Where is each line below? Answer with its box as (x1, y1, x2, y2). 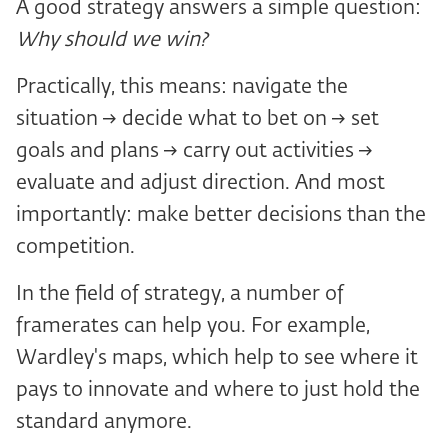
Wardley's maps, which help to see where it (16, 348, 418, 368)
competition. (16, 237, 135, 257)
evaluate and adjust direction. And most (16, 173, 385, 193)
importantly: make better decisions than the (16, 205, 426, 225)
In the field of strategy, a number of (16, 284, 344, 304)
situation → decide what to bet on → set (16, 109, 379, 129)
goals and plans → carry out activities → (16, 141, 373, 161)
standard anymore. (16, 412, 192, 432)
